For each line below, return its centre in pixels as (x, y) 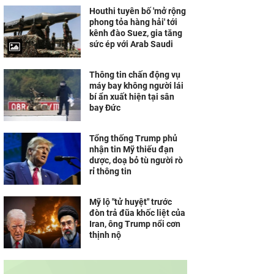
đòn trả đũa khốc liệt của (137, 213)
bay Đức (105, 108)
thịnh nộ (105, 235)
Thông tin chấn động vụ (135, 75)
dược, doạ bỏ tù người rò (136, 160)
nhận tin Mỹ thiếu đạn (131, 149)
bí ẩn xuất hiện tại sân (132, 97)
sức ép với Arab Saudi (131, 44)
